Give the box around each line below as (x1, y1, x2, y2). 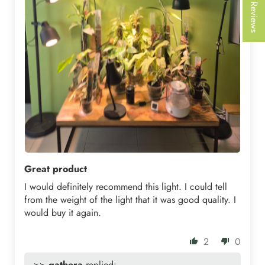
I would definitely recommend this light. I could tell (24, 180, 227, 194)
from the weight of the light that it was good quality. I (24, 193, 236, 207)
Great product (24, 162, 87, 176)
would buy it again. (24, 206, 101, 220)
